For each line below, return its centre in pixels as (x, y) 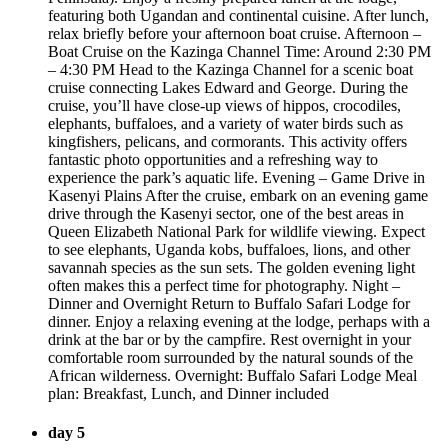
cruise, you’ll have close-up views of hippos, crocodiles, (224, 105)
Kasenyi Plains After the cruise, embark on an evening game (238, 195)
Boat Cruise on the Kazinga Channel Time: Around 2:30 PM (239, 51)
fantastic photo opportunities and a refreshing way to (213, 159)
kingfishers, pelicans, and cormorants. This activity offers (227, 141)
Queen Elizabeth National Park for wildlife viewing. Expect (236, 231)
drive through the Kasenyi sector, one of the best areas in (226, 213)
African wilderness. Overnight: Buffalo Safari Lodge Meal (232, 375)
